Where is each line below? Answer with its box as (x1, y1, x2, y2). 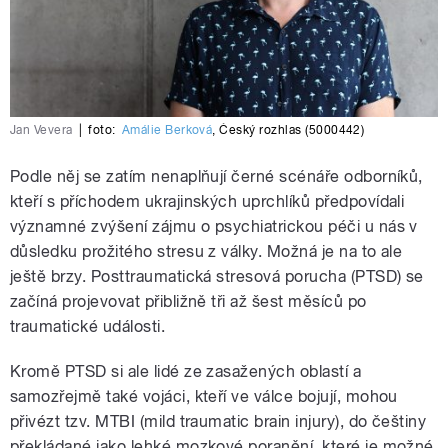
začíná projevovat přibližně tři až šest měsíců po (10, 291, 367, 311)
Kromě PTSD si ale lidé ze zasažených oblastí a (10, 361, 362, 381)
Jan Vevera (10, 122, 73, 137)
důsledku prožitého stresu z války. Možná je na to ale (10, 241, 403, 261)
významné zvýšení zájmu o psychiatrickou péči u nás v (10, 216, 418, 236)
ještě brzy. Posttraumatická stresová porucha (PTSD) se (10, 266, 424, 286)
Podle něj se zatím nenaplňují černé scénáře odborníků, (10, 166, 423, 186)
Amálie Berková (121, 122, 213, 137)
